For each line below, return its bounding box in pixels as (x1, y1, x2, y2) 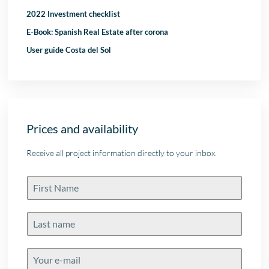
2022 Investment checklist (26, 9, 121, 19)
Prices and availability (26, 121, 139, 136)
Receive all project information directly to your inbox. (26, 148, 217, 159)
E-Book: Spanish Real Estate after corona (26, 27, 169, 37)
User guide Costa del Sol (26, 45, 112, 55)
